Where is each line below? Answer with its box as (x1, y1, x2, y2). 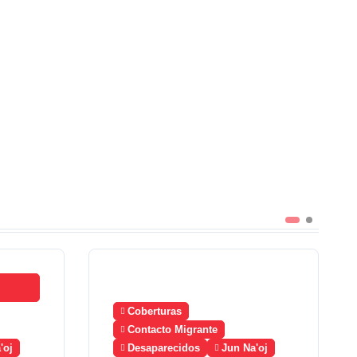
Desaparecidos (127, 342, 200, 354)
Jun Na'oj (221, 342, 268, 354)
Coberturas (127, 305, 182, 317)
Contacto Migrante (127, 324, 218, 335)
